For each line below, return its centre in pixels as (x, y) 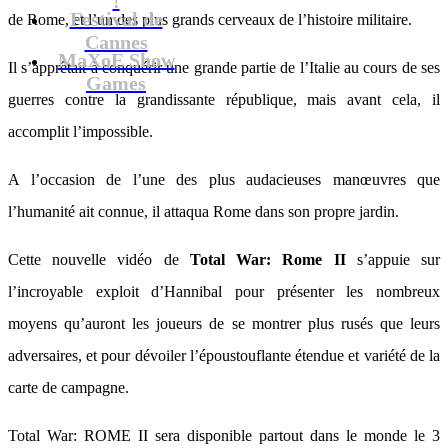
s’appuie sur (393, 259)
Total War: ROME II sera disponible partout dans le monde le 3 (224, 435)
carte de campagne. (68, 387)
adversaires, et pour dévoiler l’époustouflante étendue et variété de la (224, 355)
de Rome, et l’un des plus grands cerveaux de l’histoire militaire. (210, 19)
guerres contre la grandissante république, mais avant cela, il (224, 99)
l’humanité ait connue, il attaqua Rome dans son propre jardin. (203, 211)
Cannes (116, 39)
